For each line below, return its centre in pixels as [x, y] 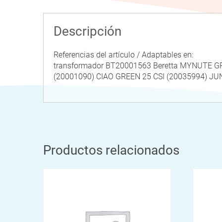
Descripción [87, 31]
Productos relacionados [111, 150]
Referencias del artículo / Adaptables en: [123, 55]
